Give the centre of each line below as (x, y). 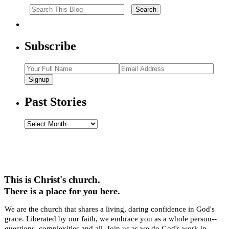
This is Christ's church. (52, 179)
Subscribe (50, 46)
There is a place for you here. (62, 191)
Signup (39, 80)
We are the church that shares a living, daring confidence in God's (110, 209)
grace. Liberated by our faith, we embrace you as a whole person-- (111, 219)
